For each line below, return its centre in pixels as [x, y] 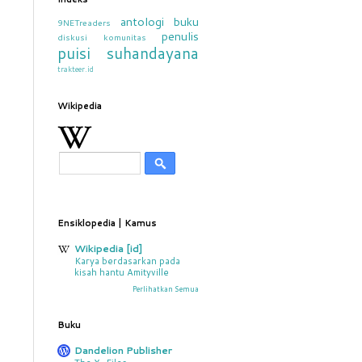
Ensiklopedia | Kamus [107, 223]
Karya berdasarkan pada [127, 261]
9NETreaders [84, 22]
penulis [180, 36]
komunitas [124, 37]
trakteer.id [76, 69]
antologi [142, 21]
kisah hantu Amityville [122, 272]
